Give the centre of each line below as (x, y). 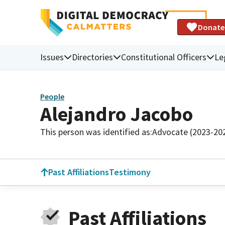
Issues (52, 57)
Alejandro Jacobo (117, 114)
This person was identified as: (96, 132)
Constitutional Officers (164, 57)
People (52, 97)
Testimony (130, 172)
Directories (92, 57)
